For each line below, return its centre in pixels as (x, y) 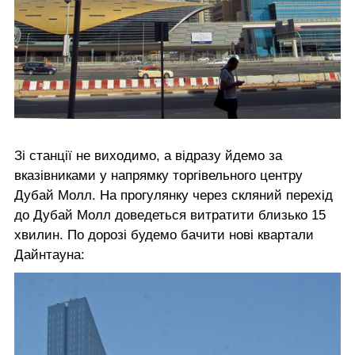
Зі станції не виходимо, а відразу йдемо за (148, 156)
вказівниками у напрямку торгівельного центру (158, 176)
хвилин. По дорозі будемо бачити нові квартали (164, 235)
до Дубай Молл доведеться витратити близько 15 (170, 216)
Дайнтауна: (50, 255)
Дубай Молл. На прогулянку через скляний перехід (174, 196)
